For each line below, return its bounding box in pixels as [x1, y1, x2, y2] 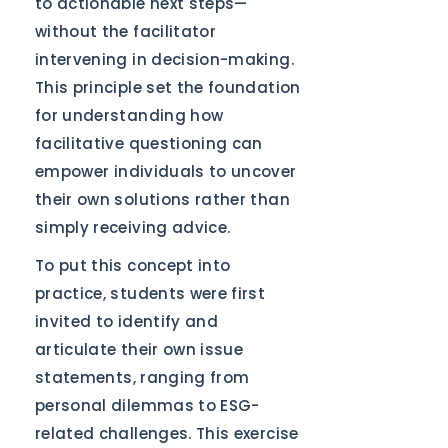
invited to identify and [35, 311, 219, 332]
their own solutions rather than [35, 189, 290, 210]
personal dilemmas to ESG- [35, 395, 260, 416]
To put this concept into [35, 255, 231, 276]
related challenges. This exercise [35, 423, 299, 444]
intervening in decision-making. [35, 49, 294, 70]
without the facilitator [35, 21, 217, 42]
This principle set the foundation [35, 77, 301, 98]
